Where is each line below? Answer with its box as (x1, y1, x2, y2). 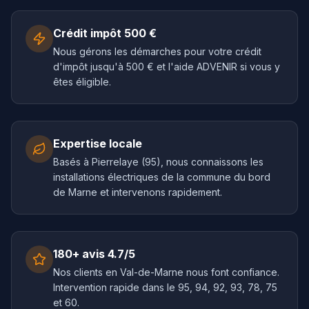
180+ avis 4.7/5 (53, 247, 135, 261)
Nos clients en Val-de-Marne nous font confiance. (53, 266, 279, 278)
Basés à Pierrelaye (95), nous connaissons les (53, 156, 263, 168)
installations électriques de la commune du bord (53, 171, 270, 183)
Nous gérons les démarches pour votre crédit (53, 46, 261, 57)
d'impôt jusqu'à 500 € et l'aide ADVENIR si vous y (53, 61, 280, 72)
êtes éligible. (53, 76, 111, 88)
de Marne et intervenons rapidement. (53, 186, 222, 198)
